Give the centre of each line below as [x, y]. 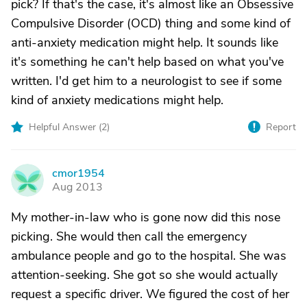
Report [281, 127]
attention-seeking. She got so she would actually [144, 275]
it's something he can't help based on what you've [147, 62]
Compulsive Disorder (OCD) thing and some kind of [151, 23]
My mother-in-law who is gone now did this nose [146, 217]
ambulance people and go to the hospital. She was [149, 256]
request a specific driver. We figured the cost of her [150, 294]
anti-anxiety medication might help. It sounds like [145, 42]
